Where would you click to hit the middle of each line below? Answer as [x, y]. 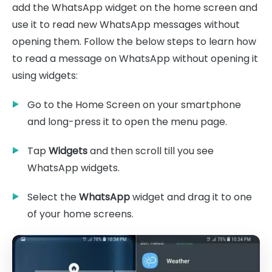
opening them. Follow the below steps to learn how [134, 41]
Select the [53, 197]
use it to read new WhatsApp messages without [126, 24]
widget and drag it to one [191, 197]
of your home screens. [80, 214]
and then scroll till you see [151, 151]
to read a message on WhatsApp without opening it [135, 58]
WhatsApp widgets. [73, 168]
